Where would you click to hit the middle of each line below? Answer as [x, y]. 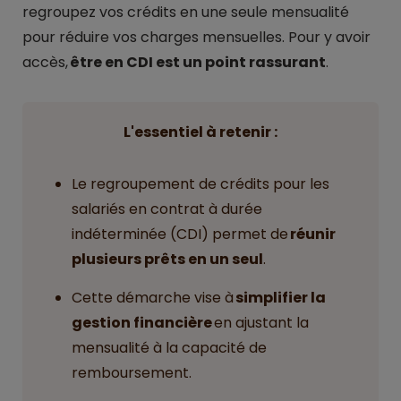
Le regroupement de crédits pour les [200, 184]
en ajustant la [260, 323]
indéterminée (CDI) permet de [181, 234]
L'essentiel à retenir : [200, 132]
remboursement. [132, 373]
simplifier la [281, 298]
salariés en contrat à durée [167, 209]
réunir [313, 234]
